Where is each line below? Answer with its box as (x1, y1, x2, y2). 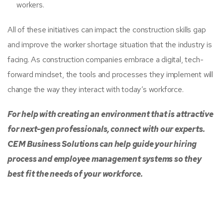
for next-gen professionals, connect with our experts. (7, 123, 205, 134)
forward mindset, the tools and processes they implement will (7, 69, 213, 80)
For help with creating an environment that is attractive (7, 109, 214, 119)
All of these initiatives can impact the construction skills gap (7, 24, 206, 35)
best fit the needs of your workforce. (7, 168, 143, 179)
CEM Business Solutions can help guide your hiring (7, 138, 197, 149)
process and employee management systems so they (7, 153, 202, 164)
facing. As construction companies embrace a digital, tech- (7, 54, 204, 65)
